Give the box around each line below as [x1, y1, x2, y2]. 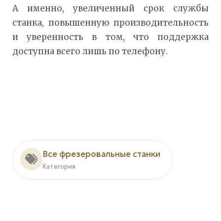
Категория [42, 163, 75, 171]
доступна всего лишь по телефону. [12, 46, 168, 57]
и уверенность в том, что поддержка [12, 32, 209, 43]
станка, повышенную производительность [12, 17, 209, 29]
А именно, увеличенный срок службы [12, 3, 209, 14]
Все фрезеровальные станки [42, 149, 160, 160]
